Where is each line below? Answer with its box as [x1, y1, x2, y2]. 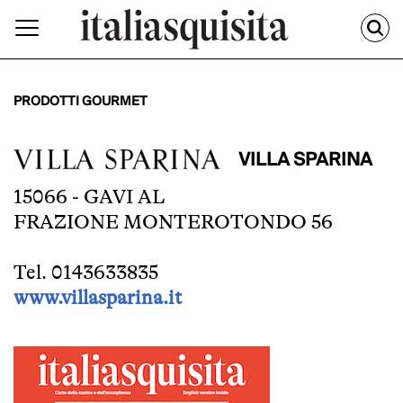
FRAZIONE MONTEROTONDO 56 [13, 210, 333, 234]
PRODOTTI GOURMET [13, 91, 148, 113]
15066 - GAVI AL [13, 185, 165, 209]
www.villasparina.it [13, 286, 182, 309]
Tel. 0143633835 [13, 261, 158, 284]
